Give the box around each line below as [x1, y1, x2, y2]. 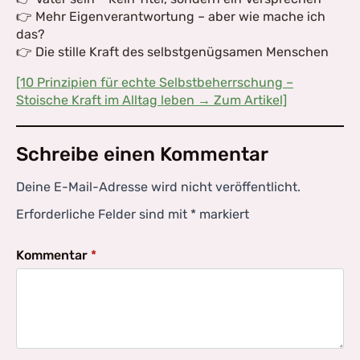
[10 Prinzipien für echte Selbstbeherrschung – [16, 75, 293, 90]
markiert [196, 207, 249, 222]
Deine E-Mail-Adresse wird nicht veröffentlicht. [16, 179, 301, 194]
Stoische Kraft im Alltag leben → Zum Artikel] [16, 92, 287, 108]
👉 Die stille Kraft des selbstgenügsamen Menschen [16, 44, 329, 59]
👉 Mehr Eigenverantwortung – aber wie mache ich [16, 9, 325, 24]
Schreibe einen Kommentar [16, 143, 268, 166]
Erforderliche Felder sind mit [16, 207, 190, 222]
